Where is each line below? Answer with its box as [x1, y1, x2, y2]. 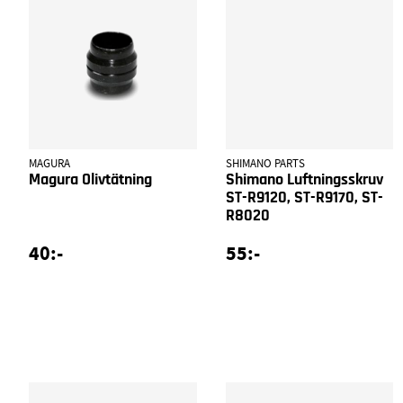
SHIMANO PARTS [225, 157, 305, 172]
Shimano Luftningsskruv [225, 172, 383, 189]
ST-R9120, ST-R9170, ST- [225, 190, 383, 207]
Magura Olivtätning [29, 172, 152, 189]
